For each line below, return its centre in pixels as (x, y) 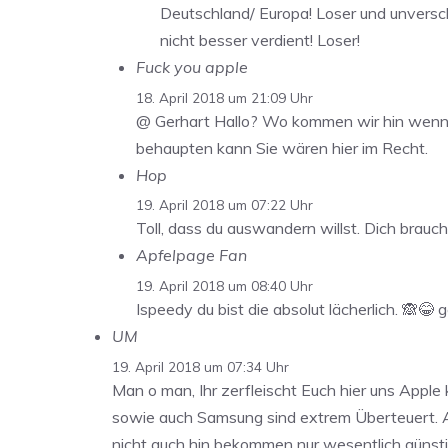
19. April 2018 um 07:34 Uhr (200, 366)
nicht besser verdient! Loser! (260, 39)
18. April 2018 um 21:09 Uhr (224, 97)
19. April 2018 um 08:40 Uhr (224, 286)
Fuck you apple (192, 66)
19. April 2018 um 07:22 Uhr (224, 205)
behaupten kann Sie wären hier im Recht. (282, 147)
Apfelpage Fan (191, 255)
